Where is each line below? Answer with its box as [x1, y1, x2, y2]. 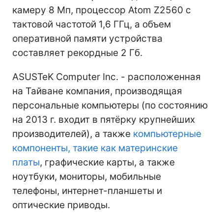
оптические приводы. [12, 199, 110, 211]
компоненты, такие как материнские [12, 142, 178, 154]
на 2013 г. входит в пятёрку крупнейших [12, 113, 195, 125]
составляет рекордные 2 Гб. [12, 47, 142, 58]
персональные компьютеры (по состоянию [12, 99, 208, 111]
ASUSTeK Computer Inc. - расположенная [12, 71, 201, 82]
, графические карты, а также [40, 156, 175, 168]
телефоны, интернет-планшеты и [12, 185, 162, 196]
